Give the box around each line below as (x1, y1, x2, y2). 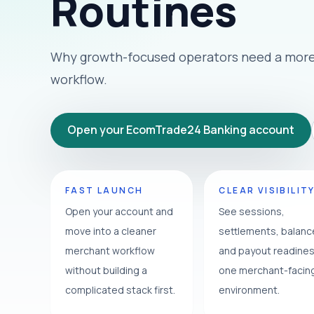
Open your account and (65, 205, 173, 219)
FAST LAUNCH (65, 184, 144, 197)
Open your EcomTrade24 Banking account (67, 122, 294, 138)
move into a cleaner (65, 224, 156, 238)
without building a (65, 264, 147, 278)
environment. (219, 283, 280, 297)
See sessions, (219, 205, 285, 219)
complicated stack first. (65, 283, 175, 297)
